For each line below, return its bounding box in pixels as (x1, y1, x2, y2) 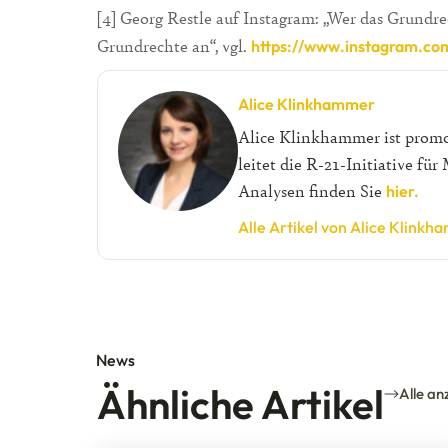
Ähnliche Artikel (97, 379, 384, 430)
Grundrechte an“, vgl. (97, 33, 251, 57)
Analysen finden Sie (238, 179, 386, 203)
